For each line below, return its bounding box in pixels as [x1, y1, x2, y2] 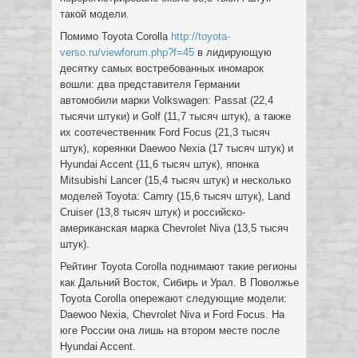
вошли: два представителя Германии [60, 78, 240, 90]
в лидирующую [194, 46, 272, 58]
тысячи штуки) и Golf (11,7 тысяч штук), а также [60, 110, 291, 122]
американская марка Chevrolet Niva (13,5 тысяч [60, 222, 288, 234]
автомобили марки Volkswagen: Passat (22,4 [60, 94, 273, 106]
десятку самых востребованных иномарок [60, 62, 264, 74]
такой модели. [60, 8, 129, 20]
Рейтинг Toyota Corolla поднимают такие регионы [60, 261, 296, 272]
